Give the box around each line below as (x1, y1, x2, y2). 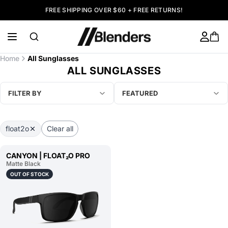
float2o (5, 124, 29, 133)
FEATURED (122, 89, 158, 97)
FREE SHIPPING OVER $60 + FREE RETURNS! (45, 6, 183, 14)
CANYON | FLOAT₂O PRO (6, 151, 90, 160)
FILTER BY (8, 89, 42, 97)
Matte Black (6, 159, 41, 167)
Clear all (46, 124, 73, 133)
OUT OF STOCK (10, 170, 49, 177)
